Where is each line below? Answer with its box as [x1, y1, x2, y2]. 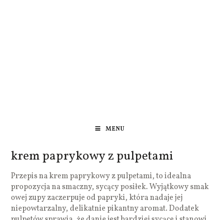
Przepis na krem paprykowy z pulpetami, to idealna [11, 170, 192, 182]
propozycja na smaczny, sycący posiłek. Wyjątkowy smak [11, 181, 209, 192]
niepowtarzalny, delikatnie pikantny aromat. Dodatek [11, 203, 199, 214]
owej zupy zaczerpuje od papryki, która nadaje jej [11, 192, 183, 203]
